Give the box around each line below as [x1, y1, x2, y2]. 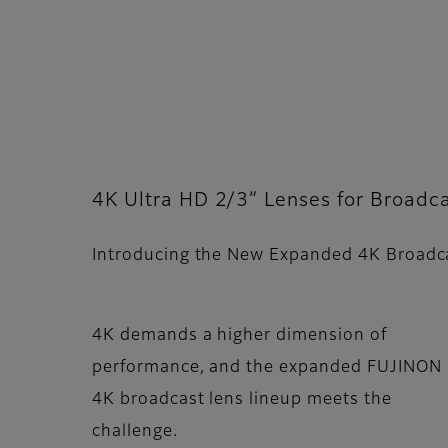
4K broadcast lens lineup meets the [92, 392, 392, 409]
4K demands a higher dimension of [92, 328, 387, 345]
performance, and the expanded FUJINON [92, 360, 442, 377]
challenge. [92, 424, 178, 441]
